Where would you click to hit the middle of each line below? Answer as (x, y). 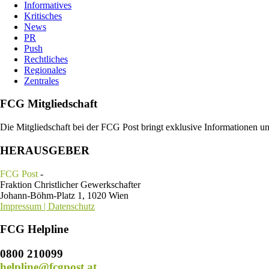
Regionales (45, 70)
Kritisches (43, 16)
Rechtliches (46, 59)
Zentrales (41, 80)
